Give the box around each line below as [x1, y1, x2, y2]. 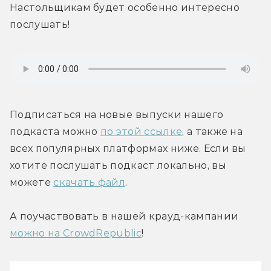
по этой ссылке [100, 125, 183, 137]
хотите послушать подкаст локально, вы [10, 159, 226, 171]
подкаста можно [10, 125, 100, 137]
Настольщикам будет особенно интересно [10, 1, 240, 13]
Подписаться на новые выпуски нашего [10, 108, 224, 120]
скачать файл [53, 176, 126, 188]
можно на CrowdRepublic [10, 227, 142, 239]
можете [10, 176, 54, 188]
